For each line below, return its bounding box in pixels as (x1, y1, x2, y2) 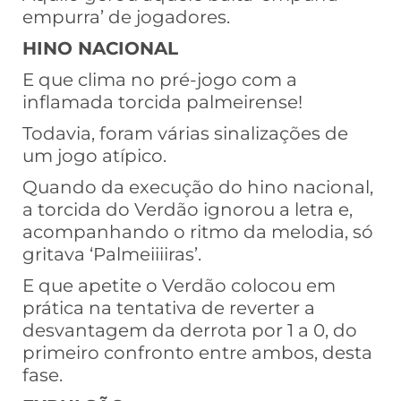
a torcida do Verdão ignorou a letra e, (22, 199, 353, 221)
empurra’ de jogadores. (22, 6, 230, 29)
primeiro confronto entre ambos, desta (22, 342, 372, 364)
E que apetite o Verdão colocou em (22, 275, 336, 297)
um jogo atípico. (22, 145, 166, 167)
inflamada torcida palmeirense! (22, 91, 303, 114)
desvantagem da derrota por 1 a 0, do (22, 320, 357, 342)
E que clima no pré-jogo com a (22, 69, 297, 91)
